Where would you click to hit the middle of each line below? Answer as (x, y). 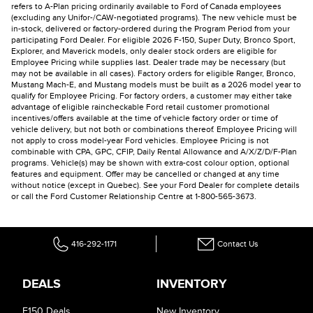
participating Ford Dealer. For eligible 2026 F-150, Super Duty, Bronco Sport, (153, 40)
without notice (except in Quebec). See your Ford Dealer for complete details (155, 185)
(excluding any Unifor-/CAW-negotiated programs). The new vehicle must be (154, 18)
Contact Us (238, 244)
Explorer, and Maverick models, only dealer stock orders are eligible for (144, 51)
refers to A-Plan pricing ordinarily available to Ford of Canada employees (146, 7)
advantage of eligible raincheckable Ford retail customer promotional (140, 107)
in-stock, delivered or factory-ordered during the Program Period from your (151, 29)
